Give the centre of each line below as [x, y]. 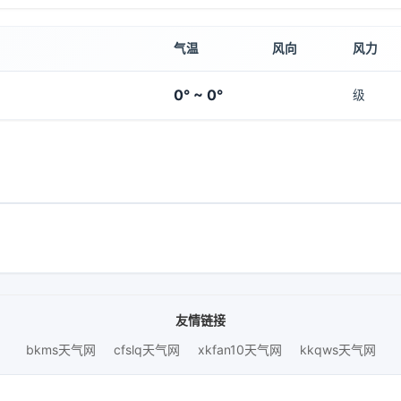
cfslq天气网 [146, 350]
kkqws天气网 [337, 350]
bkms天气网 [60, 350]
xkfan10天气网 [239, 350]
